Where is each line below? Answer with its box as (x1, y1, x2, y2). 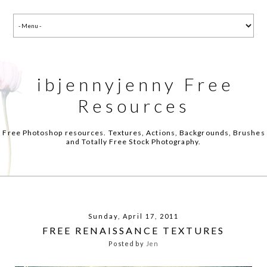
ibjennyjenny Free (36, 73, 234, 95)
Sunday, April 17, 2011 (88, 212, 179, 220)
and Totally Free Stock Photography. (66, 137, 201, 146)
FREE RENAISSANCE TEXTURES (42, 224, 225, 236)
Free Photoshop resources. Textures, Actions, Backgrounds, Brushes (2, 128, 265, 137)
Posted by (108, 240, 146, 248)
